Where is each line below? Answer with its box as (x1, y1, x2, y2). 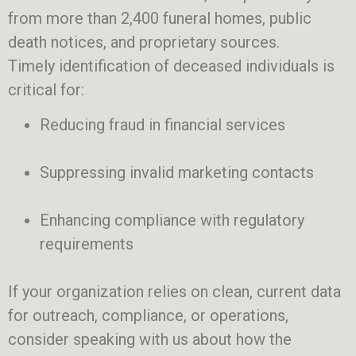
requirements (40, 234, 133, 254)
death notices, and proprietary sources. (8, 32, 280, 52)
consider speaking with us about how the (8, 330, 292, 350)
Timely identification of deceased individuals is (8, 56, 335, 75)
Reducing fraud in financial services (40, 115, 285, 135)
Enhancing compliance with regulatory (40, 211, 304, 230)
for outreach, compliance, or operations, (8, 306, 288, 326)
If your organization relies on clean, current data (8, 282, 341, 302)
